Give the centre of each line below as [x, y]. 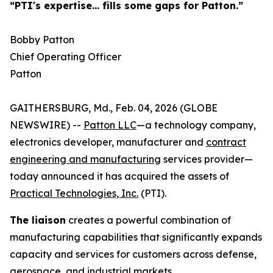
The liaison [38, 220]
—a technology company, [196, 125]
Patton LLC [110, 125]
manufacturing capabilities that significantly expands [136, 237]
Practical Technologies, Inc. [74, 193]
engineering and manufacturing [85, 159]
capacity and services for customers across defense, [133, 254]
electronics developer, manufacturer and [108, 142]
